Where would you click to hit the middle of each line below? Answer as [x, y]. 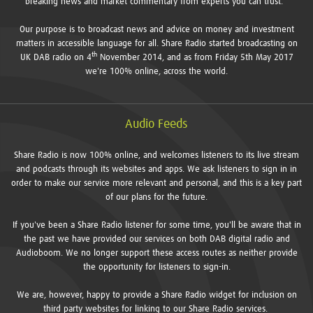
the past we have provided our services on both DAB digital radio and [156, 239]
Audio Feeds [156, 124]
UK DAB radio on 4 [56, 57]
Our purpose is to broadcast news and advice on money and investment [156, 29]
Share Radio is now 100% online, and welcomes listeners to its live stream [156, 155]
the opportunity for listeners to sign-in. [156, 267]
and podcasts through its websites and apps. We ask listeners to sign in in [156, 169]
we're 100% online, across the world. [156, 71]
